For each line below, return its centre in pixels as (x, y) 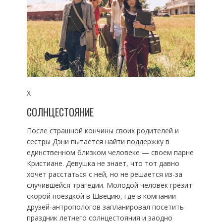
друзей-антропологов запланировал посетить (105, 207)
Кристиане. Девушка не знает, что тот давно (103, 163)
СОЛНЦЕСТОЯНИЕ (60, 112)
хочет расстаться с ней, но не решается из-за (104, 174)
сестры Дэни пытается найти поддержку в (98, 141)
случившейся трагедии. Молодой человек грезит (109, 185)
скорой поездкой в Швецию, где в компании (101, 196)
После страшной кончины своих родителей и (103, 130)
